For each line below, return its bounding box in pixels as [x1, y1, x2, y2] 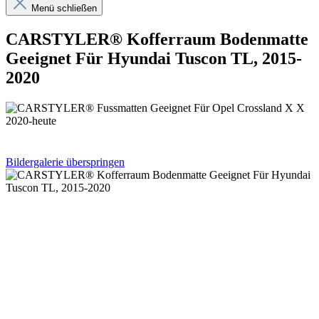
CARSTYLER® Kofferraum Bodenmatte [6, 29, 308, 48]
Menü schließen [31, 3, 97, 14]
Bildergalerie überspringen [6, 155, 125, 168]
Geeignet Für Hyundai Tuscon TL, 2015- [6, 48, 302, 68]
